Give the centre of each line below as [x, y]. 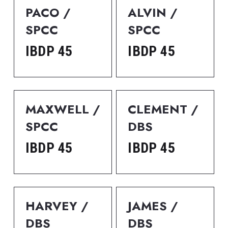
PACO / [48, 12]
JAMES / [153, 206]
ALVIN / [153, 12]
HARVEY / [57, 206]
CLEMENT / [163, 109]
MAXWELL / [63, 109]
